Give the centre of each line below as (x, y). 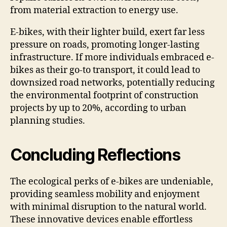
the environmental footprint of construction (104, 96)
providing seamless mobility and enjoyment (105, 195)
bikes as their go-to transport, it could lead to (105, 70)
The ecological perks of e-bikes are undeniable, (112, 182)
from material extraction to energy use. (94, 11)
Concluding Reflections (95, 155)
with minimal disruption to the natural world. (108, 207)
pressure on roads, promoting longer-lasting (105, 45)
